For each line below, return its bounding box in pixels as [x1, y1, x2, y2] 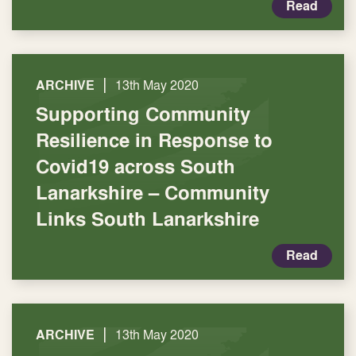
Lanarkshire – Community [36, 179, 269, 206]
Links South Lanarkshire [36, 205, 259, 232]
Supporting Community [36, 100, 250, 127]
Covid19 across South [36, 153, 235, 180]
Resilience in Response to [36, 126, 273, 153]
